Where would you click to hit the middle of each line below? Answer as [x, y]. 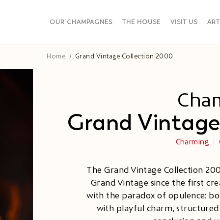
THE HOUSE [141, 22]
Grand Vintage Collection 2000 [124, 56]
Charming [192, 142]
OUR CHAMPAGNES [81, 22]
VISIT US [184, 22]
